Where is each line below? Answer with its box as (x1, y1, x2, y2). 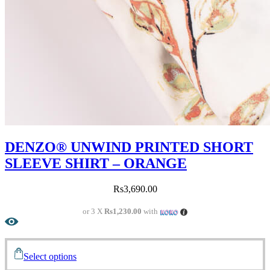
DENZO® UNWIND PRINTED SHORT (5, 139, 253, 155)
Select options (24, 251, 77, 262)
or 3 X (83, 207, 105, 216)
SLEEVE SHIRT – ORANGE (5, 155, 187, 172)
